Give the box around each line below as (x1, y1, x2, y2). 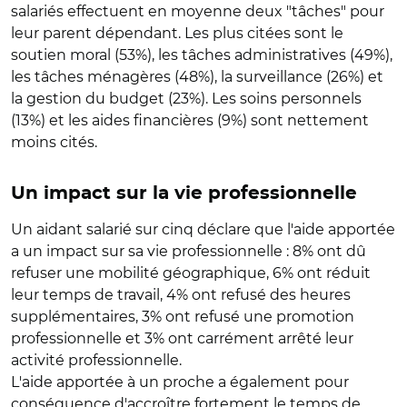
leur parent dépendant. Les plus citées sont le (11, 25, 343, 42)
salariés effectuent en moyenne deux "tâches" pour (11, 3, 384, 20)
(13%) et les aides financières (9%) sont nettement (11, 112, 369, 129)
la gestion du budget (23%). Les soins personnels (11, 90, 362, 107)
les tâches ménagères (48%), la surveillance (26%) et (11, 68, 383, 85)
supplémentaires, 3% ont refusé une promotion (11, 308, 354, 325)
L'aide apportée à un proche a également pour (11, 373, 349, 391)
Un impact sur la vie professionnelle (11, 184, 357, 203)
